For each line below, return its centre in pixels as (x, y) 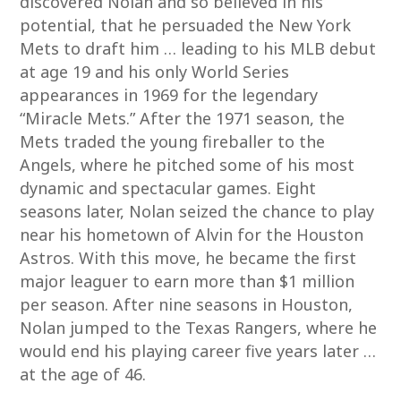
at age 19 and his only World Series (155, 72)
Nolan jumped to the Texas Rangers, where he (199, 328)
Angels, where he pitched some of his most (188, 165)
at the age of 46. (83, 374)
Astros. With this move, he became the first (188, 258)
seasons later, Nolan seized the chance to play (197, 211)
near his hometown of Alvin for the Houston (192, 235)
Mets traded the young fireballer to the (173, 141)
